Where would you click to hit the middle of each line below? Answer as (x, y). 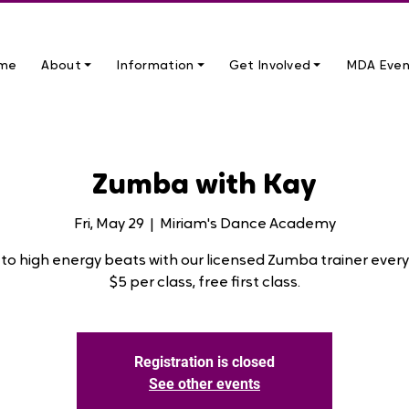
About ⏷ (67, 66)
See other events (204, 383)
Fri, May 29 (109, 224)
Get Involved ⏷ (275, 66)
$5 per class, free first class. (204, 283)
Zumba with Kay (204, 186)
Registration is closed (204, 362)
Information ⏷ (160, 66)
